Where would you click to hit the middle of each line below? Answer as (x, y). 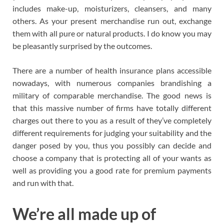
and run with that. (43, 182)
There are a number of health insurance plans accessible (112, 70)
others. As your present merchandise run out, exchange (112, 20)
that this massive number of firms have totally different (112, 107)
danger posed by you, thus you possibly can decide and (112, 145)
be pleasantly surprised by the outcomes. (82, 45)
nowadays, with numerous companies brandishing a (112, 82)
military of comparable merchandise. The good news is (112, 95)
